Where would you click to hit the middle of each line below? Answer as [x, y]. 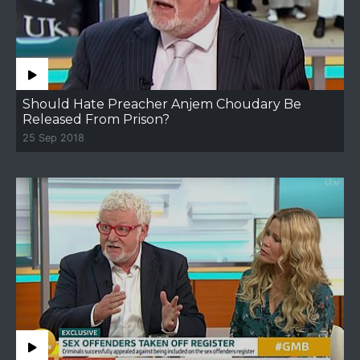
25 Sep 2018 [53, 138]
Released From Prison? [96, 119]
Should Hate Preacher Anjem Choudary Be [162, 104]
